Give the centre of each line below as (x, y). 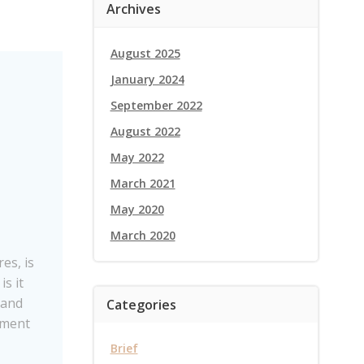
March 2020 (143, 235)
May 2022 (137, 157)
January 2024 (147, 79)
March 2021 (143, 183)
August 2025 (145, 53)
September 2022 (156, 105)
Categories (141, 305)
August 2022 (145, 131)
